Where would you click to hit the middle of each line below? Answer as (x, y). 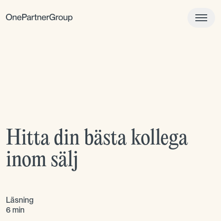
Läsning (20, 200)
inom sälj (42, 161)
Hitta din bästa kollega (97, 139)
